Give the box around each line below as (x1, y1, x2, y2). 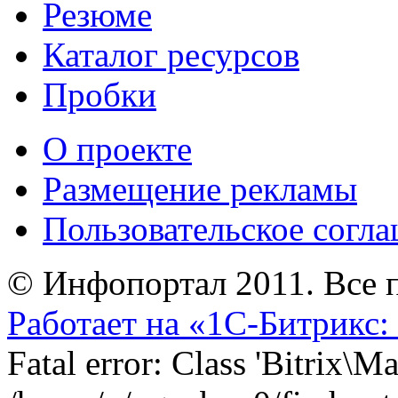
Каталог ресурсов (43, 36, 299, 74)
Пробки (43, 76, 156, 114)
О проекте (43, 130, 192, 168)
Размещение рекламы (43, 170, 357, 208)
